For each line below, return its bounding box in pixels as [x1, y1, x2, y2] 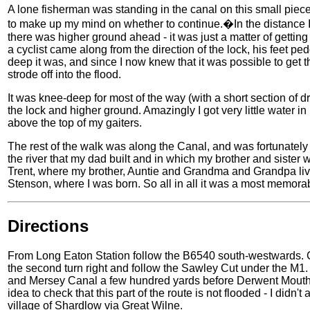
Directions [8, 217, 89, 236]
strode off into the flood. [8, 69, 121, 81]
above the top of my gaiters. [8, 117, 142, 129]
